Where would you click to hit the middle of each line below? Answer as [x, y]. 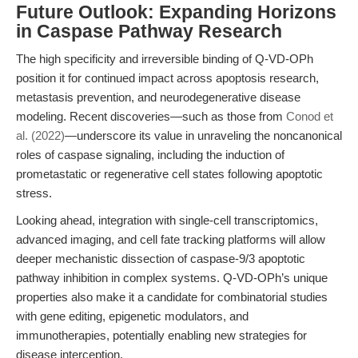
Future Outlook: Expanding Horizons [176, 12]
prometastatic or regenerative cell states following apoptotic [169, 174]
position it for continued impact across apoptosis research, [167, 78]
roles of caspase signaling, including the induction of [150, 155]
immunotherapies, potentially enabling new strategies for [161, 335]
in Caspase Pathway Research [149, 32]
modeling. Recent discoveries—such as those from [151, 116]
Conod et [310, 116]
